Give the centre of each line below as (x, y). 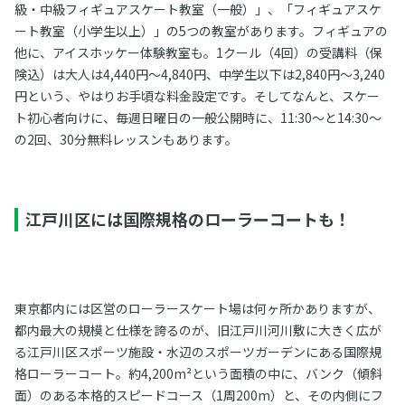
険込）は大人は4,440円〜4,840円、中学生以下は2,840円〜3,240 (199, 74)
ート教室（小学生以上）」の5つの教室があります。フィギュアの (201, 31)
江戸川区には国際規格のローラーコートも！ (188, 219)
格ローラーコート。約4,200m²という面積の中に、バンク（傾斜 (198, 373)
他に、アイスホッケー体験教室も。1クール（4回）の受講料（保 (198, 52)
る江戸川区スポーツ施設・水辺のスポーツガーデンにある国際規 (198, 352)
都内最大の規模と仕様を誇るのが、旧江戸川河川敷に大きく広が (198, 330)
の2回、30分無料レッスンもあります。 (126, 139)
